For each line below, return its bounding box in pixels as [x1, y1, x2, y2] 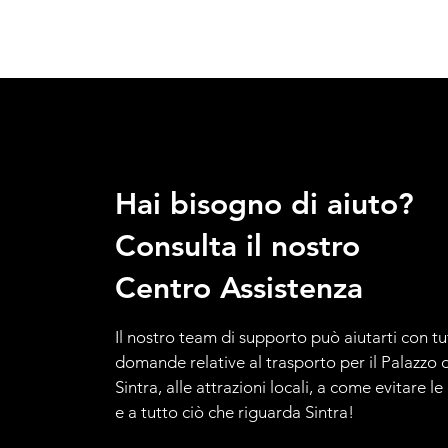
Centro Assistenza [114, 270, 363, 306]
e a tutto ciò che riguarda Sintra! [114, 402, 354, 422]
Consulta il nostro [114, 228, 360, 264]
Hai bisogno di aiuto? [114, 186, 414, 222]
